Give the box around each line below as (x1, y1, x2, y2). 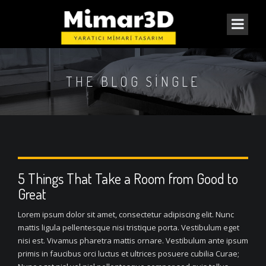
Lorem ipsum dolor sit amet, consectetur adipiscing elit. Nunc (18, 209, 234, 220)
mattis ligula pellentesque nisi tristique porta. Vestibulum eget (18, 222, 239, 233)
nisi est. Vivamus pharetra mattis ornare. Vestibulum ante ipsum (18, 235, 248, 246)
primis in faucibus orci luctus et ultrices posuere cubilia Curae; (18, 248, 239, 259)
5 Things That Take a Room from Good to (18, 169, 238, 188)
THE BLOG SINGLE (66, 73, 200, 90)
